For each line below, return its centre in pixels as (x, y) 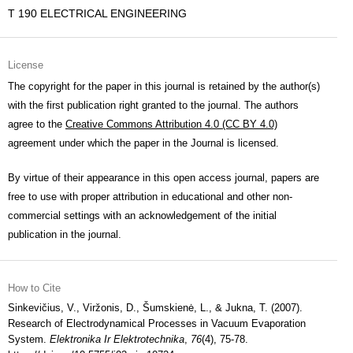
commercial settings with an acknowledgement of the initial (142, 216)
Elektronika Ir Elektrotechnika (117, 339)
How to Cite (34, 288)
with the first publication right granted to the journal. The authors (153, 105)
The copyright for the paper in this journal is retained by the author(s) (164, 86)
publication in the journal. (65, 234)
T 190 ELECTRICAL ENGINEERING (97, 13)
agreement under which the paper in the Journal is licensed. (143, 143)
